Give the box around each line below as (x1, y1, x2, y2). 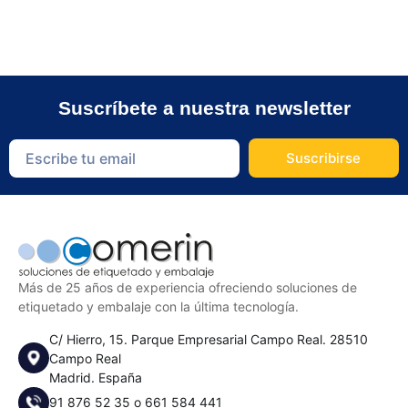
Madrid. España (49, 369, 142, 385)
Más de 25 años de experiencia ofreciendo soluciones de (18, 280, 357, 296)
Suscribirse (286, 149, 362, 168)
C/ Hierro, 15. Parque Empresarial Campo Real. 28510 (49, 331, 368, 347)
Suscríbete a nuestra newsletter (57, 97, 351, 118)
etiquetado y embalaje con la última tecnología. (18, 299, 299, 315)
